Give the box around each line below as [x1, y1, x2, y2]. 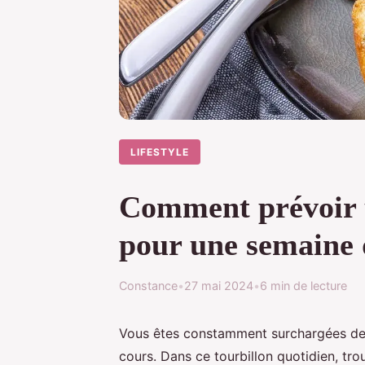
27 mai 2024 [184, 278, 253, 292]
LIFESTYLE [130, 145, 190, 158]
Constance [119, 278, 178, 292]
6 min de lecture [260, 278, 347, 292]
